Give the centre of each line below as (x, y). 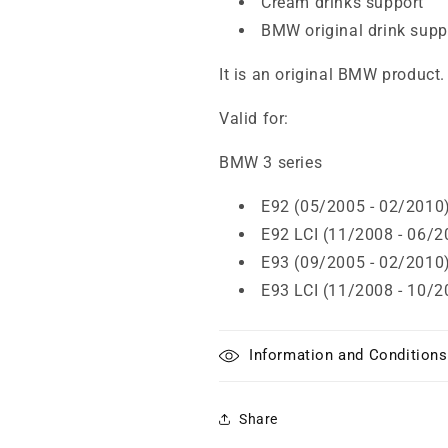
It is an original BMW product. (332, 74)
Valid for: (254, 118)
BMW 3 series (271, 162)
